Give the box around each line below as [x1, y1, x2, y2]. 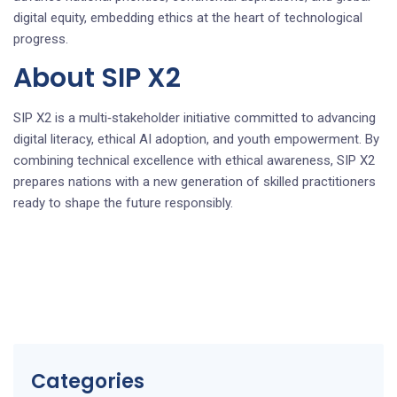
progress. [13, 30, 68, 47]
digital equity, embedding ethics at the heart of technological [13, 9, 362, 26]
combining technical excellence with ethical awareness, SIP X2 [13, 152, 375, 168]
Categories [31, 367, 144, 395]
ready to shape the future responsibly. [13, 194, 233, 211]
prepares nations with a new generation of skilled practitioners [13, 173, 376, 190]
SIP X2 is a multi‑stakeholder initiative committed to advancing [13, 109, 376, 126]
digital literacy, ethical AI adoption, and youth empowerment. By [13, 130, 379, 147]
